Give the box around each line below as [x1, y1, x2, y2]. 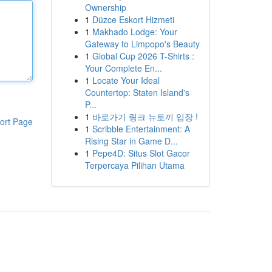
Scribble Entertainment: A [92, 123, 190, 135]
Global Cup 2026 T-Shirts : [92, 50, 194, 62]
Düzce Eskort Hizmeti [92, 13, 174, 25]
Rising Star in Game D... [84, 135, 178, 147]
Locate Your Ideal [92, 74, 160, 86]
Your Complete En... [84, 62, 162, 74]
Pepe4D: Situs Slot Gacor [92, 147, 190, 159]
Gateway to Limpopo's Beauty [84, 38, 200, 50]
